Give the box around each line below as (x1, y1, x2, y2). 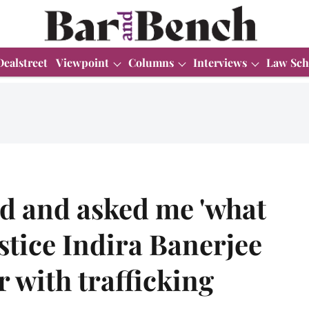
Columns (128, 54, 174, 70)
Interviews (193, 54, 247, 70)
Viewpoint (56, 54, 109, 70)
